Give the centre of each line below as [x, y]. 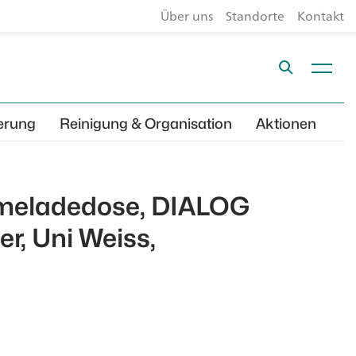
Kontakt [321, 16]
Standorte [255, 16]
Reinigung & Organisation [146, 124]
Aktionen [286, 124]
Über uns [187, 16]
